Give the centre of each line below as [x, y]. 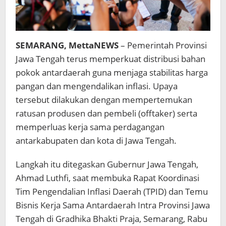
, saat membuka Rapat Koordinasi [134, 178]
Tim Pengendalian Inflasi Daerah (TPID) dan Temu [112, 191]
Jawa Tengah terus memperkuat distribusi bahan [110, 59]
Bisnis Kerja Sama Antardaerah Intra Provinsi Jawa [113, 205]
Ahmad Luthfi [42, 178]
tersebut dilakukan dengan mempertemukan [104, 99]
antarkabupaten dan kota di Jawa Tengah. [96, 140]
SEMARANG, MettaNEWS [67, 45]
